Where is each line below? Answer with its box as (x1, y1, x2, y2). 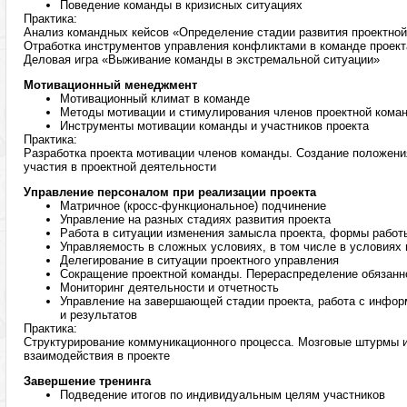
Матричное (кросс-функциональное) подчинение (60, 199, 326, 213)
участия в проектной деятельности (24, 160, 216, 174)
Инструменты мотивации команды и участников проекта (60, 119, 369, 133)
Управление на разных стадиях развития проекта (60, 213, 331, 226)
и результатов (60, 308, 137, 322)
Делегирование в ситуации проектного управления (60, 253, 339, 267)
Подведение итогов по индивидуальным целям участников (60, 388, 385, 402)
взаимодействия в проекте (24, 349, 170, 362)
